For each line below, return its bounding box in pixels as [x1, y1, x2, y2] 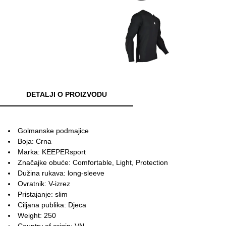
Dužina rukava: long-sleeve [18, 168, 104, 177]
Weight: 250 [18, 211, 56, 219]
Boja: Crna [18, 137, 51, 145]
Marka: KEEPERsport [18, 147, 86, 156]
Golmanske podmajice [18, 126, 89, 135]
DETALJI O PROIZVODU [26, 90, 107, 98]
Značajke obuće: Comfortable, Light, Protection [18, 158, 168, 166]
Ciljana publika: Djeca [18, 200, 86, 209]
